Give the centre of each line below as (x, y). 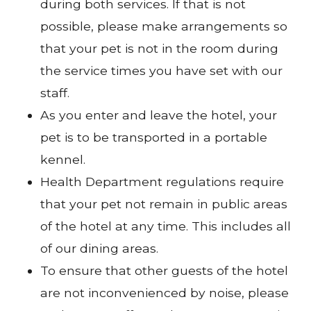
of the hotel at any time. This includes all (165, 226)
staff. (54, 92)
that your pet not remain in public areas (163, 203)
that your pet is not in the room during (159, 48)
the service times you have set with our (161, 70)
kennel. (62, 159)
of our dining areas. (99, 248)
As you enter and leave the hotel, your (158, 115)
